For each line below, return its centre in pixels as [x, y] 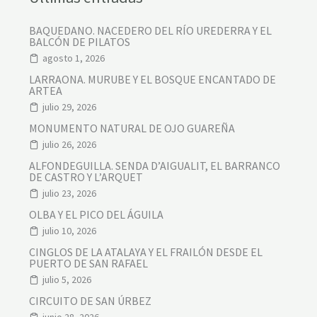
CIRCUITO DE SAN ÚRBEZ [90, 301]
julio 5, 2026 [67, 280]
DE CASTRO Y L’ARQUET [86, 177]
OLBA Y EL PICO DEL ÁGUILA [96, 215]
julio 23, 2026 [69, 194]
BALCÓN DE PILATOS [79, 42]
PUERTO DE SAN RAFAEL [88, 264]
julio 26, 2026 [69, 145]
